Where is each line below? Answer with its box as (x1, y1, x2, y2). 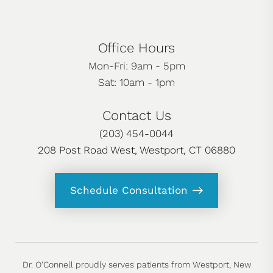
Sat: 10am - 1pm (98, 76, 175, 89)
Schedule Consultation (69, 184, 188, 197)
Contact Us (102, 108, 171, 124)
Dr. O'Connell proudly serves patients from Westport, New (22, 260, 251, 270)
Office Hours (97, 40, 175, 56)
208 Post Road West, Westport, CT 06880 (38, 144, 235, 157)
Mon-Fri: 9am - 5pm (88, 60, 185, 73)
